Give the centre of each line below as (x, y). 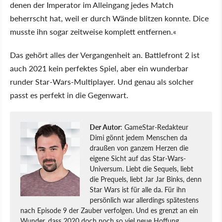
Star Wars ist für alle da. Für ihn (138, 189)
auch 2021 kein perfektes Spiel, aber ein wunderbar (99, 68)
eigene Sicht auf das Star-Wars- (138, 158)
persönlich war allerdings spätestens (144, 199)
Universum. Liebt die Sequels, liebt (141, 168)
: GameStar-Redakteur (154, 127)
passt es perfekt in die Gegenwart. (69, 95)
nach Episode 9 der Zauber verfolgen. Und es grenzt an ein (109, 210)
